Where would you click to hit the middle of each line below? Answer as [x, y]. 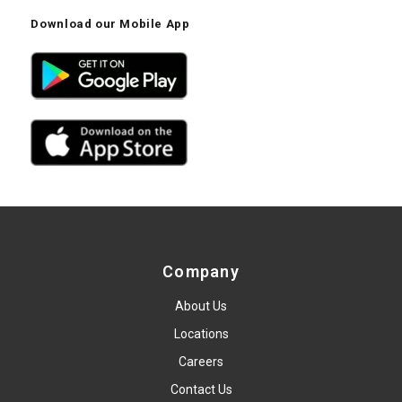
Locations [201, 334]
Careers [201, 362]
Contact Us [201, 390]
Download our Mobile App [110, 24]
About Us [201, 306]
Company [201, 272]
